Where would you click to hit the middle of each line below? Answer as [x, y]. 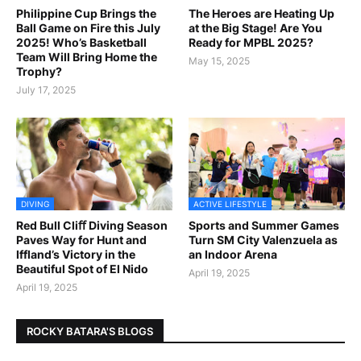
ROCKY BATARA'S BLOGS [90, 331]
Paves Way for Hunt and [81, 240]
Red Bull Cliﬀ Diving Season [92, 226]
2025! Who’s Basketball [81, 43]
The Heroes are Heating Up [261, 14]
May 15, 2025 [219, 61]
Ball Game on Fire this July [88, 28]
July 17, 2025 [46, 90]
